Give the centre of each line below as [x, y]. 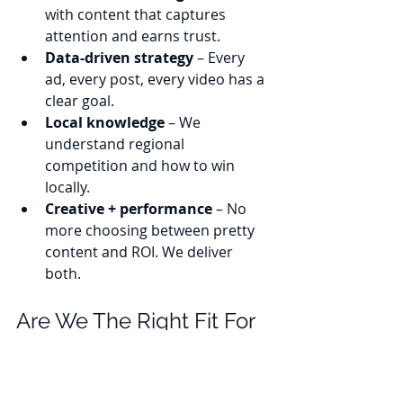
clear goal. [80, 101]
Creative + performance [129, 209]
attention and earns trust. [133, 36]
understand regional [116, 144]
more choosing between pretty [152, 231]
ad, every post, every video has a [157, 80]
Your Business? [93, 351]
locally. [67, 188]
